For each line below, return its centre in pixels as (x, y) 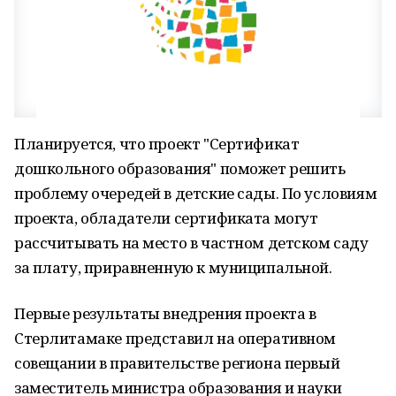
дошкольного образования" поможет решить (180, 168)
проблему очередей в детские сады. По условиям (196, 193)
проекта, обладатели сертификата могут (166, 218)
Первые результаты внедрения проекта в (165, 313)
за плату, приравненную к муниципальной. (173, 267)
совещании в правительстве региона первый (177, 363)
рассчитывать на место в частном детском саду (191, 243)
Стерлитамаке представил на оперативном (175, 338)
